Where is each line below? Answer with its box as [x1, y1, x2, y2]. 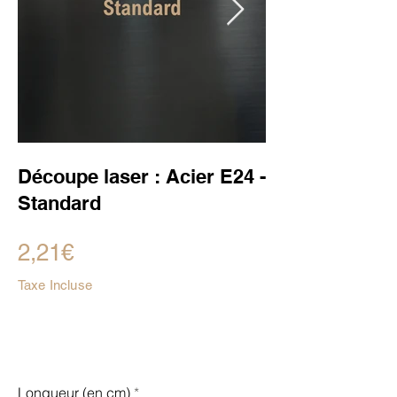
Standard [18, 191, 101, 215]
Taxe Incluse [18, 277, 92, 293]
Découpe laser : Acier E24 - [18, 165, 266, 189]
